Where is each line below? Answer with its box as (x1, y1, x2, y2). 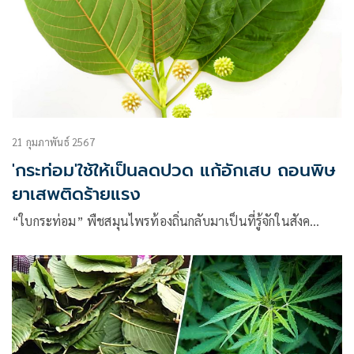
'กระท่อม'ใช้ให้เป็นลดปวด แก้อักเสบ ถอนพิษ (12, 157, 336, 184)
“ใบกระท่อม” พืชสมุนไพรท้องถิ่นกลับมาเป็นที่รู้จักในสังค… (12, 213, 320, 230)
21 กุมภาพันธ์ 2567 (12, 135, 95, 149)
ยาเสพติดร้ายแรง (12, 181, 141, 208)
